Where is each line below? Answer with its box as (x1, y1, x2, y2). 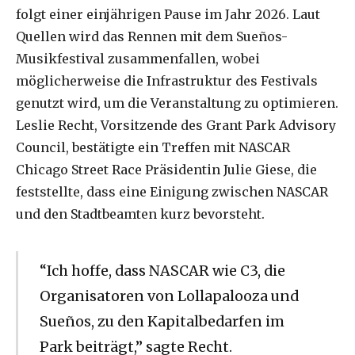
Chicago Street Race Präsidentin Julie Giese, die (16, 161, 317, 177)
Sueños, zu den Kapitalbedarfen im (39, 311, 284, 330)
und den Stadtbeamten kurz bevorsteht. (16, 205, 265, 222)
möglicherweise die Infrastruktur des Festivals (16, 72, 318, 89)
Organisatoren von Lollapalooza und (39, 286, 299, 305)
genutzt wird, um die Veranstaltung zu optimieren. (16, 94, 338, 111)
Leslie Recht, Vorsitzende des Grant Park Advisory (16, 116, 336, 133)
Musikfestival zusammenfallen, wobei (16, 50, 260, 67)
